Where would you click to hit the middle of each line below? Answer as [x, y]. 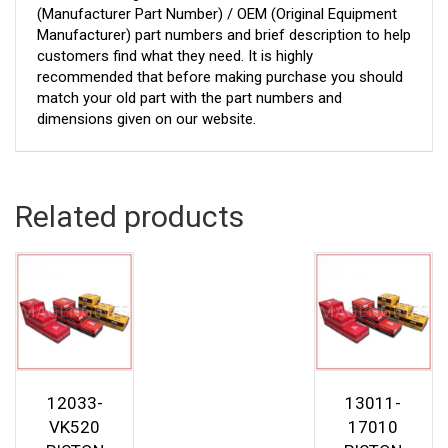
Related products [129, 216]
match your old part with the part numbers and [189, 97]
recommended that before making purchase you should [220, 76]
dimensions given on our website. [146, 118]
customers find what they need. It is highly [175, 55]
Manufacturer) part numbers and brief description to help [224, 34]
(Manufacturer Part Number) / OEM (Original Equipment [217, 13]
